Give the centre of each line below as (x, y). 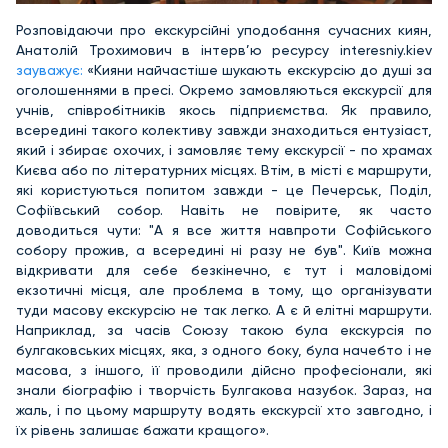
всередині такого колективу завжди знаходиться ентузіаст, (224, 130)
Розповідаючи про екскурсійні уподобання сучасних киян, (224, 30)
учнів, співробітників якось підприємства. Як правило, (224, 110)
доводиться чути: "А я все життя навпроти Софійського (224, 230)
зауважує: (49, 70)
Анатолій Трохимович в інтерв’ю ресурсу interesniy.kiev (224, 50)
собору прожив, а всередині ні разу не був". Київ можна (224, 250)
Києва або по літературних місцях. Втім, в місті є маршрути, (224, 170)
